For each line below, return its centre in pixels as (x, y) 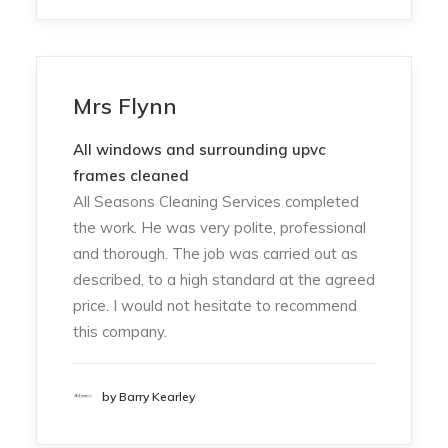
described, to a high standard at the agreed (224, 279)
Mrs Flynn (125, 106)
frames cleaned (131, 175)
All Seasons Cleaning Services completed (216, 201)
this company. (120, 331)
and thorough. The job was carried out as (215, 253)
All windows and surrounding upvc (199, 149)
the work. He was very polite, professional (219, 227)
